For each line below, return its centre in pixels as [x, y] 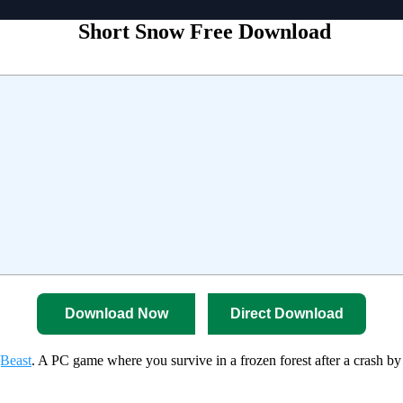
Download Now [116, 313]
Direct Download [287, 313]
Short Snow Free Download [205, 32]
